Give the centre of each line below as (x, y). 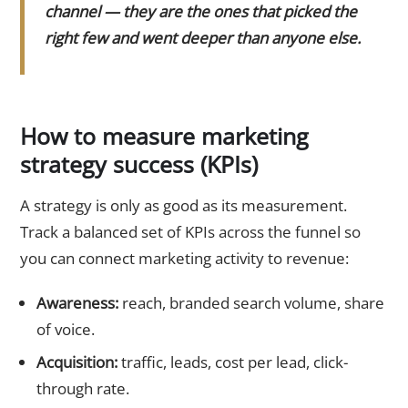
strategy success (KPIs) (139, 164)
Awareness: (77, 302)
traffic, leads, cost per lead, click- (232, 362)
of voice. (65, 329)
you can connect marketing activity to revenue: (184, 259)
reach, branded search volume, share (251, 302)
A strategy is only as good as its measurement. (184, 206)
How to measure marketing (164, 136)
